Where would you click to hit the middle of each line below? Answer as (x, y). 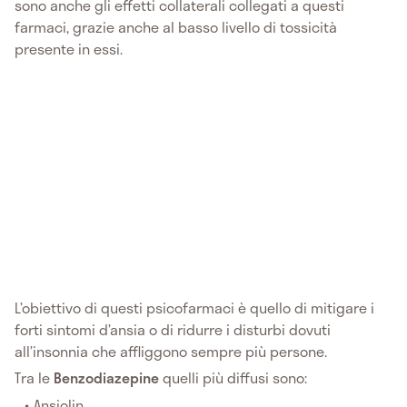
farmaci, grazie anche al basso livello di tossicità (176, 26)
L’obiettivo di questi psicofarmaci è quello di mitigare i (194, 308)
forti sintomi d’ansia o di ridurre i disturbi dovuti (173, 330)
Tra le (34, 378)
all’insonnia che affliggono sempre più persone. (171, 352)
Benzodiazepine (106, 378)
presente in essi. (69, 48)
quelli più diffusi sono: (233, 378)
